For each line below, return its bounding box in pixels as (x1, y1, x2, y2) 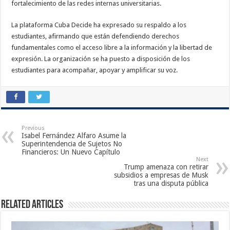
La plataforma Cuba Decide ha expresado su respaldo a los (11, 21, 187, 29)
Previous (22, 124, 45, 131)
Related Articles (1, 199, 64, 211)
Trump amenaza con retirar (123, 162, 208, 171)
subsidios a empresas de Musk (113, 170, 208, 179)
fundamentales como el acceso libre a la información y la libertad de (11, 43, 213, 51)
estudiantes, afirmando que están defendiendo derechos (11, 32, 180, 40)
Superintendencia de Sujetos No (22, 139, 123, 148)
